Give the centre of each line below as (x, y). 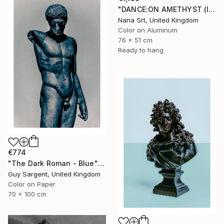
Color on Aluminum (148, 30)
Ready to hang (141, 50)
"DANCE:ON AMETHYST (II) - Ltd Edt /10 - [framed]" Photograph (212, 9)
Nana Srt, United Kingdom (158, 20)
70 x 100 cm (27, 194)
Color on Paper (32, 184)
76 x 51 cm (135, 40)
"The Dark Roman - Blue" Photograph (101, 163)
